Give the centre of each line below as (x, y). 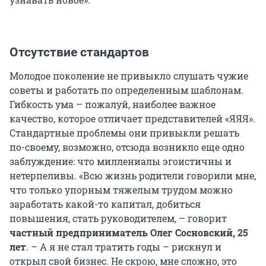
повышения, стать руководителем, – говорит (118, 218)
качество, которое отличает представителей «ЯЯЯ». (132, 118)
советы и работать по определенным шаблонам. (126, 90)
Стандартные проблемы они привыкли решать (124, 132)
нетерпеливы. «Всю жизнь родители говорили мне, (133, 175)
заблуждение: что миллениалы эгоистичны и (121, 161)
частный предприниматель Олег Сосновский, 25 (129, 232)
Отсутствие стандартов (79, 52)
